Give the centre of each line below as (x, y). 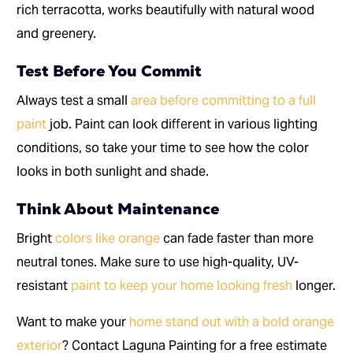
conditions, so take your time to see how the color (163, 148)
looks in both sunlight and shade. (113, 172)
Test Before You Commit (110, 71)
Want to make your (73, 322)
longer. (314, 286)
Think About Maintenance (118, 209)
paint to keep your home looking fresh (182, 286)
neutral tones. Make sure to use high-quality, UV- (158, 262)
